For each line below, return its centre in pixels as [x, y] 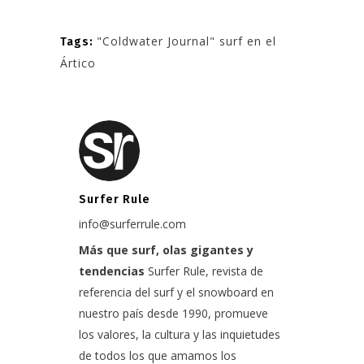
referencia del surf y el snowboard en [176, 292]
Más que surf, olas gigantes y [166, 249]
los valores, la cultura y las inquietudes [180, 334]
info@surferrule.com [132, 223]
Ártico [78, 63]
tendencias [112, 271]
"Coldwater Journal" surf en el [186, 41]
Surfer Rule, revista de [204, 271]
